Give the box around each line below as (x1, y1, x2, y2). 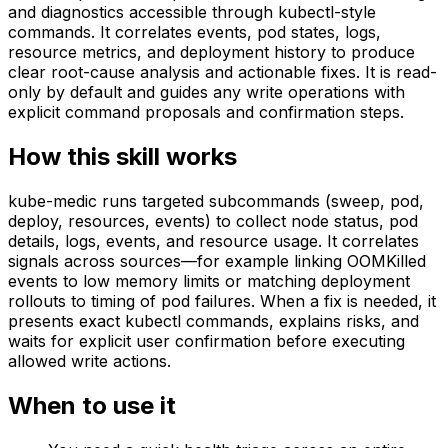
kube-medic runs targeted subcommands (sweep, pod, (8, 190, 424, 211)
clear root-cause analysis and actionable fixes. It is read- (8, 61, 437, 82)
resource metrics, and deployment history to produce (8, 41, 415, 62)
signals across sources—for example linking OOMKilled (8, 250, 426, 271)
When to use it (8, 390, 176, 420)
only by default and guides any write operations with (8, 81, 405, 102)
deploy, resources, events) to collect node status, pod (8, 210, 418, 231)
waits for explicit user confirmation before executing (8, 330, 405, 351)
